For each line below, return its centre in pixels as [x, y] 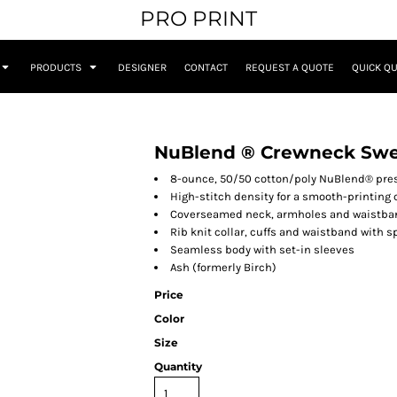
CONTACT [206, 68]
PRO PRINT [198, 19]
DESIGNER [142, 68]
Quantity [178, 367]
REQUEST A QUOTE [290, 68]
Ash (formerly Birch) [223, 268]
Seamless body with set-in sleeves [262, 250]
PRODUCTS [57, 68]
